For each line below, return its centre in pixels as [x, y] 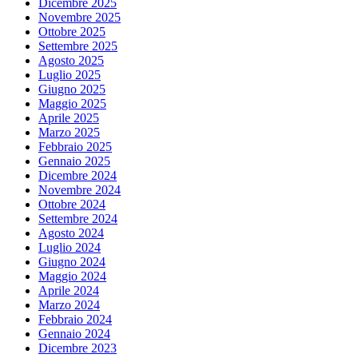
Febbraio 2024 [75, 319]
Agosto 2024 [71, 233]
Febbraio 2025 [75, 146]
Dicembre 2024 [78, 175]
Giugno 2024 [72, 261]
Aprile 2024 [69, 290]
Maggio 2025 [72, 103]
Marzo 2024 [69, 304]
